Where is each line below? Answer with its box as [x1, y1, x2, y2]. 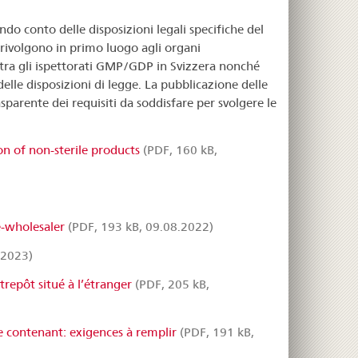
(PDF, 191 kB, [176, 324, 254, 340]
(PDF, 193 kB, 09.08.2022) [64, 218, 213, 234]
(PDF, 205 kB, [131, 276, 209, 292]
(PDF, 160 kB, [139, 142, 217, 158]
